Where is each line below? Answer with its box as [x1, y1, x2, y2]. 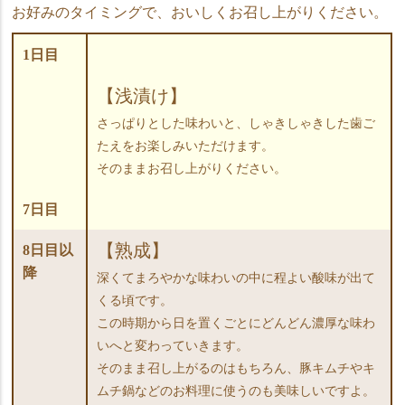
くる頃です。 [97, 293, 174, 307]
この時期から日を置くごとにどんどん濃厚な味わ [97, 316, 376, 330]
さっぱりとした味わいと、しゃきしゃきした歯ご [97, 116, 376, 130]
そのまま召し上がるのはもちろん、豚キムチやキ [97, 361, 376, 375]
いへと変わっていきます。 [97, 338, 250, 353]
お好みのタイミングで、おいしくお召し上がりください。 [12, 4, 389, 20]
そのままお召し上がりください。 [97, 161, 287, 175]
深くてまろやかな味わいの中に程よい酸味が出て [97, 270, 376, 285]
